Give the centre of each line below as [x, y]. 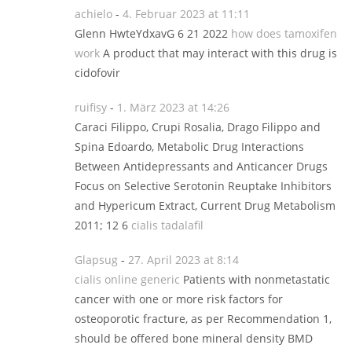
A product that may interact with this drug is [218, 53]
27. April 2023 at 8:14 [183, 260]
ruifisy [91, 107]
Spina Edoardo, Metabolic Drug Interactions [189, 147]
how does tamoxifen [284, 33]
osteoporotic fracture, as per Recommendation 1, [203, 319]
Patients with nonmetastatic [255, 279]
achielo [93, 14]
